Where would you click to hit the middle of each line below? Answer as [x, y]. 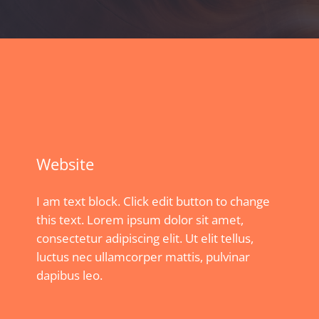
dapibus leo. [69, 276]
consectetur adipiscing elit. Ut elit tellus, [145, 239]
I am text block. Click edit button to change [153, 202]
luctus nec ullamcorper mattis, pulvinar [143, 257]
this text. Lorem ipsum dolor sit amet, [140, 220]
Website [65, 163]
